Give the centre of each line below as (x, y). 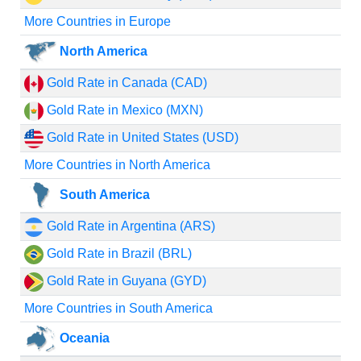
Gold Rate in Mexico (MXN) (123, 110)
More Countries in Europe (97, 21)
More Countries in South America (118, 308)
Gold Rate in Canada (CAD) (125, 83)
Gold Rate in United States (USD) (141, 137)
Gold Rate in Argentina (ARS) (129, 226)
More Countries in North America (117, 165)
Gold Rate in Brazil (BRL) (117, 253)
